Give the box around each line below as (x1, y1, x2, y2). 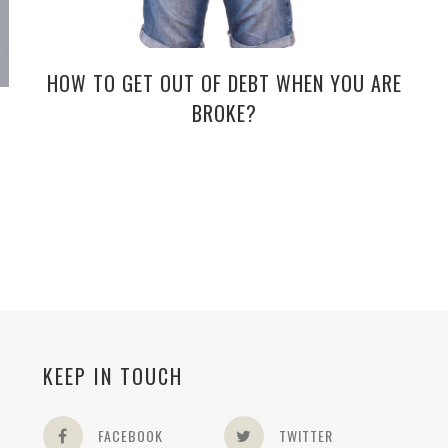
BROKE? (191, 98, 257, 129)
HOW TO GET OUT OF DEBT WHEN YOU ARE (46, 68, 402, 99)
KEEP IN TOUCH (42, 360, 183, 391)
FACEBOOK (97, 424, 163, 446)
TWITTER (278, 424, 333, 446)
